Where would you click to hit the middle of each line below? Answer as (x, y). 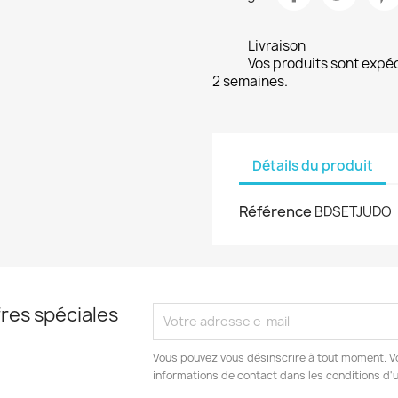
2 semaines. (250, 81)
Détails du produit (313, 166)
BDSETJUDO (353, 211)
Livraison (277, 45)
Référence (275, 211)
